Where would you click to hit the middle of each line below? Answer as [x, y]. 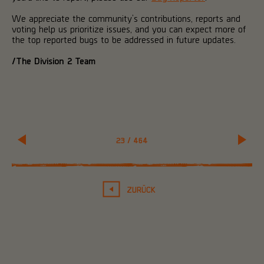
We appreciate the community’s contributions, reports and [126, 18]
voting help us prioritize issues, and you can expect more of [129, 28]
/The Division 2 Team [54, 60]
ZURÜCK [141, 189]
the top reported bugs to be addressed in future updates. [124, 39]
